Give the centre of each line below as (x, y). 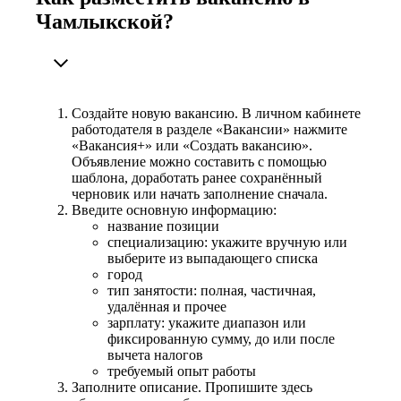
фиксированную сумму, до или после (221, 338)
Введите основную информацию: (174, 209)
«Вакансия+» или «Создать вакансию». (192, 145)
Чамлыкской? (105, 21)
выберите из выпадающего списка (213, 258)
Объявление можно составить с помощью (199, 161)
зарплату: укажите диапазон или (207, 322)
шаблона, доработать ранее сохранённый (197, 177)
